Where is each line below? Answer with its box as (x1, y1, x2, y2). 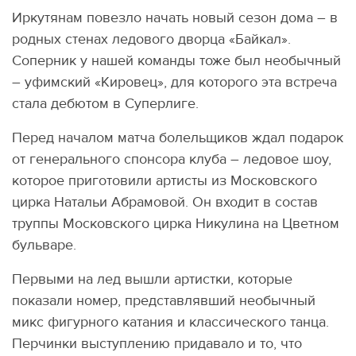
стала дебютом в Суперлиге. (12, 95, 199, 113)
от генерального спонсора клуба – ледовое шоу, (12, 150, 331, 168)
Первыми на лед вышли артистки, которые (12, 270, 292, 288)
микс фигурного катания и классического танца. (12, 313, 329, 331)
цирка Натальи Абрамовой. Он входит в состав (12, 193, 318, 211)
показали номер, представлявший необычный (12, 292, 315, 310)
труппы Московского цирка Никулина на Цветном (12, 215, 339, 233)
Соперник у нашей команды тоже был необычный (12, 52, 341, 70)
